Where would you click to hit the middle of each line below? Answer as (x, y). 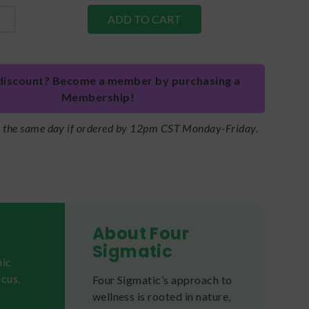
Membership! (98, 97)
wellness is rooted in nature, (161, 296)
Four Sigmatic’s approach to (162, 279)
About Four (141, 233)
